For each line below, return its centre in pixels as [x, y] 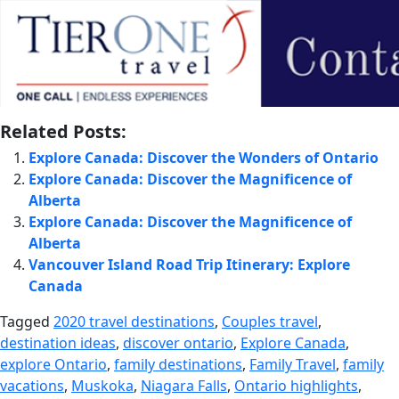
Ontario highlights [296, 385]
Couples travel [270, 321]
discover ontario [178, 342]
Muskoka [102, 385]
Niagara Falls [184, 385]
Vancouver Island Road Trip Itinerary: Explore [189, 264]
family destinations [178, 364]
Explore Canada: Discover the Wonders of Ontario [204, 157]
